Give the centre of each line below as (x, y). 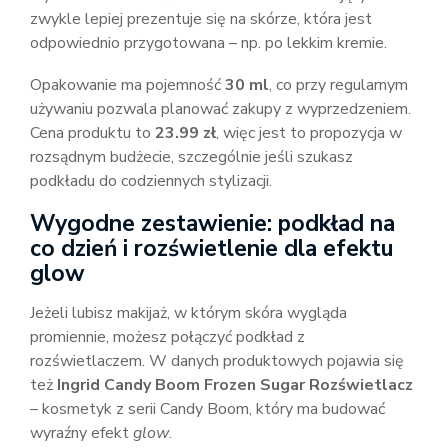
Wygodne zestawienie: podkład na (212, 223)
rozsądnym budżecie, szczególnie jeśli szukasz (191, 157)
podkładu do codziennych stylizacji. (151, 181)
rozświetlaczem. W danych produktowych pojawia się (217, 361)
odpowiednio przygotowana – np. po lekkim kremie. (208, 43)
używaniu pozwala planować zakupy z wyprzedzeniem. (220, 109)
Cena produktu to (92, 133)
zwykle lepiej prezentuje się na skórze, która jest (201, 19)
